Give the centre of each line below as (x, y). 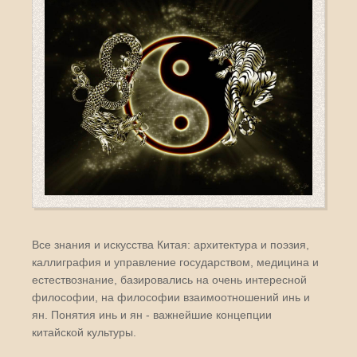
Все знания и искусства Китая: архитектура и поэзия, (171, 245)
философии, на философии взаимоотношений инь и (171, 297)
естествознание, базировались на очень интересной (169, 280)
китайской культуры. (84, 332)
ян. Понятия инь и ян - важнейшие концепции (152, 315)
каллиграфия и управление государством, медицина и (175, 262)
